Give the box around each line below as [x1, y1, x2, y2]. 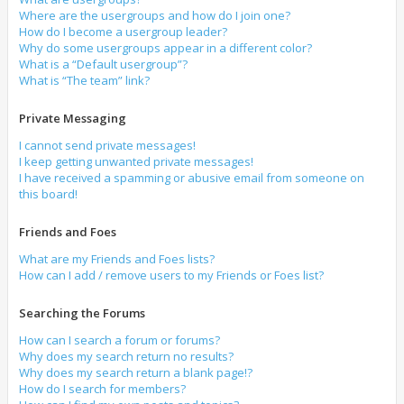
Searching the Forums [19, 305, 145, 321]
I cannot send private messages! [19, 137, 196, 153]
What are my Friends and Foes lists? [19, 251, 215, 267]
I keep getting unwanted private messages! [19, 153, 253, 170]
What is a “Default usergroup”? [19, 56, 188, 72]
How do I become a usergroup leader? [19, 23, 227, 40]
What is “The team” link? [19, 72, 150, 88]
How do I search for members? [19, 381, 186, 397]
